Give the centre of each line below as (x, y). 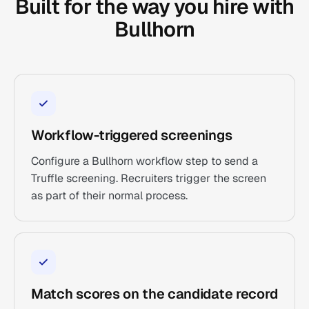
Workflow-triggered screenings (132, 135)
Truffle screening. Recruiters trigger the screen (149, 178)
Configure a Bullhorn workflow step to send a (144, 161)
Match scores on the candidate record (154, 294)
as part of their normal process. (109, 196)
